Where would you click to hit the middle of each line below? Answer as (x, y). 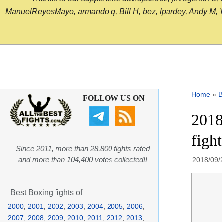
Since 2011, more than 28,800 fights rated (83, 149)
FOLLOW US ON (113, 98)
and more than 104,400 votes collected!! (83, 160)
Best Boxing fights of (46, 193)
